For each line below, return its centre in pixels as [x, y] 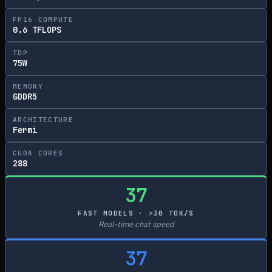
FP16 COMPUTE [43, 19]
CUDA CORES [38, 153]
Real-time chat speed [136, 224]
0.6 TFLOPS [37, 30]
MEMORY [28, 86]
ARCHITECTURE [43, 120]
